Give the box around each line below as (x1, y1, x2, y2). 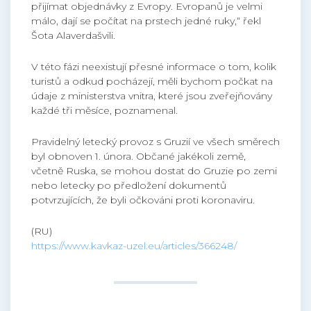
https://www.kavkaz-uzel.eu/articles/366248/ (31, 239, 237, 253)
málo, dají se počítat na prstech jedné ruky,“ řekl (31, 15, 261, 28)
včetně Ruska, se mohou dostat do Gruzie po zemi (31, 165, 277, 178)
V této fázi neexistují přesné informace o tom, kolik (31, 60, 276, 74)
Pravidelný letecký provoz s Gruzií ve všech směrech (31, 135, 280, 149)
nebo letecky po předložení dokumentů (31, 179, 226, 192)
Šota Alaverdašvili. (31, 29, 115, 42)
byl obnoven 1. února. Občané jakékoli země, (31, 150, 246, 163)
